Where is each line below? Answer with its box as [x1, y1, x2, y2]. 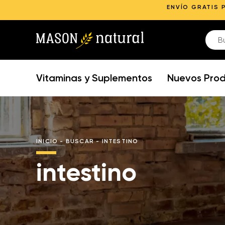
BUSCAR [65, 138, 94, 145]
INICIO [36, 138, 58, 145]
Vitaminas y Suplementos [36, 72, 152, 84]
